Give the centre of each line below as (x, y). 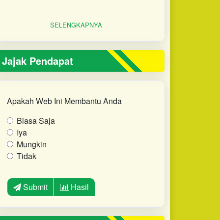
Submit (34, 187)
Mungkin (31, 144)
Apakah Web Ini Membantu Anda (64, 101)
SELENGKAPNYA (76, 25)
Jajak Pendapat (38, 60)
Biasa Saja (36, 120)
